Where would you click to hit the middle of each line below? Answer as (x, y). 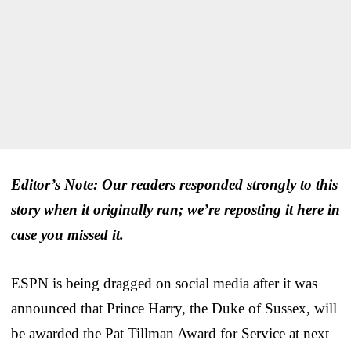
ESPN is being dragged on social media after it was (164, 283)
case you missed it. (67, 234)
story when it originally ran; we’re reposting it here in (175, 209)
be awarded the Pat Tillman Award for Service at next (170, 333)
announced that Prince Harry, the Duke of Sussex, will (174, 308)
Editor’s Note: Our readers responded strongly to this (174, 184)
